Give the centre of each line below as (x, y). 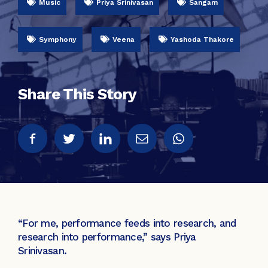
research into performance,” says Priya (107, 237)
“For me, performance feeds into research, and (127, 223)
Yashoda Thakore (202, 40)
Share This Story (77, 94)
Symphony (58, 40)
